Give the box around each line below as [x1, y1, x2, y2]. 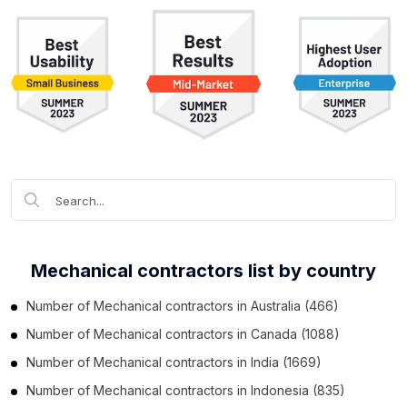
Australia [251, 297, 301, 313]
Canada [251, 325, 297, 342]
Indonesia [251, 382, 309, 398]
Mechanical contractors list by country [31, 259, 376, 282]
